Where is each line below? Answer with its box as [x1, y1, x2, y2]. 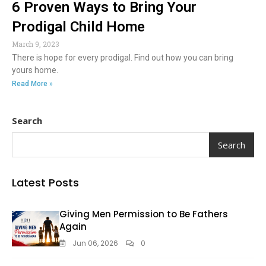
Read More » [12, 80, 53, 88]
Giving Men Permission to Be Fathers [59, 208, 228, 221]
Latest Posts [12, 175, 79, 191]
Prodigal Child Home [12, 18, 145, 36]
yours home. [12, 65, 58, 75]
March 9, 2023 [12, 39, 59, 49]
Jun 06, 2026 [72, 238, 118, 249]
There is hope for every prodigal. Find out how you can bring [12, 53, 233, 63]
